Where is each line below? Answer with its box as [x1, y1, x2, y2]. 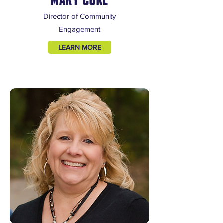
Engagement [59, 25, 100, 33]
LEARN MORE [58, 43, 101, 51]
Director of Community [43, 12, 116, 20]
